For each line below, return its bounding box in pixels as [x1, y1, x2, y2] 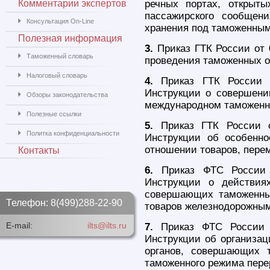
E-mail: [6, 221, 33, 230]
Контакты [18, 145, 60, 155]
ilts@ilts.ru [87, 221, 127, 230]
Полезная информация [18, 33, 122, 43]
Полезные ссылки [27, 110, 81, 118]
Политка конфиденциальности [27, 130, 119, 137]
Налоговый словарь [27, 72, 87, 79]
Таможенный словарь [27, 52, 93, 60]
